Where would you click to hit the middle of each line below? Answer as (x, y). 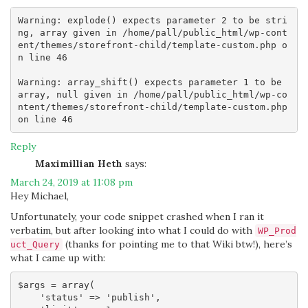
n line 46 (42, 57)
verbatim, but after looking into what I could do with (133, 230)
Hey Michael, (40, 196)
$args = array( (59, 285)
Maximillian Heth (79, 163)
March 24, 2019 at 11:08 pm (71, 182)
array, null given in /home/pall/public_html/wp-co (152, 94)
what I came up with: (58, 258)
